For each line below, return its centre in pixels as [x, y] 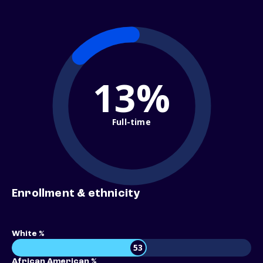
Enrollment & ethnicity [76, 194]
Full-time [131, 122]
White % [28, 234]
